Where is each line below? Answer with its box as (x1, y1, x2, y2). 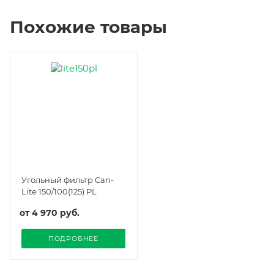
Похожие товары (10, 16, 167, 37)
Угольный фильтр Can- (21, 174, 114, 185)
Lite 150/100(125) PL (21, 186, 97, 196)
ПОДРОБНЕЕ (48, 234, 99, 243)
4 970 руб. (32, 207, 80, 218)
